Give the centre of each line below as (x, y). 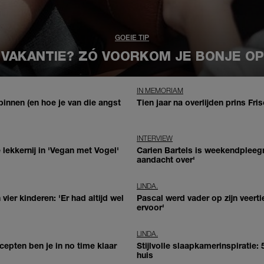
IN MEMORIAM (160, 90)
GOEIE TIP (132, 37)
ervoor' (151, 207)
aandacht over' (166, 159)
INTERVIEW (155, 138)
